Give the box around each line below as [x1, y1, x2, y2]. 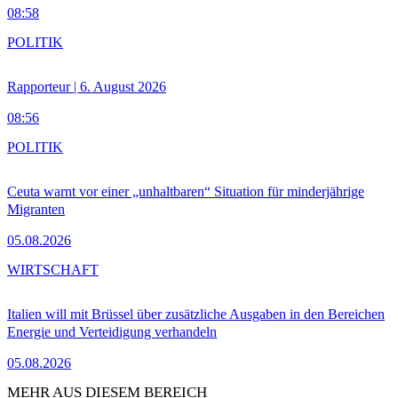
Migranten [7, 202, 65, 218]
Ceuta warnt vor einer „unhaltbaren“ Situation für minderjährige [7, 184, 364, 200]
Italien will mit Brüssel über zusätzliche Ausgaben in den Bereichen [7, 306, 385, 322]
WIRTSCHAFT [7, 262, 99, 278]
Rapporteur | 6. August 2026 [7, 79, 166, 95]
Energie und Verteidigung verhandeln [7, 324, 217, 340]
